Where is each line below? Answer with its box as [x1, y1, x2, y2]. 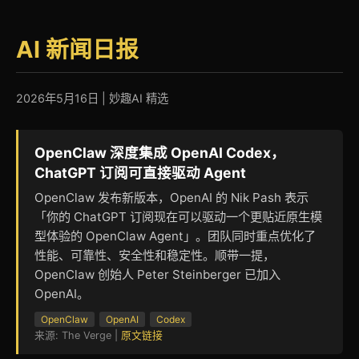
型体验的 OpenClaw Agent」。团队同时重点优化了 [34, 228, 316, 244]
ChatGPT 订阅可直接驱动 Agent [34, 163, 246, 181]
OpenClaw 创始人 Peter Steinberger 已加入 [34, 266, 280, 282]
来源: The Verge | [34, 329, 121, 341]
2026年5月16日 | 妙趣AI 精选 [16, 91, 168, 105]
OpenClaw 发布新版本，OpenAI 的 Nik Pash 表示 [34, 189, 309, 205]
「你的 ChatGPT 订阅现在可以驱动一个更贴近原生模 [34, 208, 322, 224]
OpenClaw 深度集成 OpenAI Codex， [34, 143, 285, 161]
